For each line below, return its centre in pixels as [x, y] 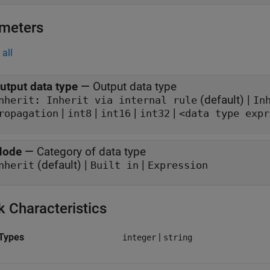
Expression [178, 165]
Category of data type [91, 152]
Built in [115, 165]
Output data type [135, 86]
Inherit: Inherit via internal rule [185, 100]
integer [139, 237]
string [178, 237]
